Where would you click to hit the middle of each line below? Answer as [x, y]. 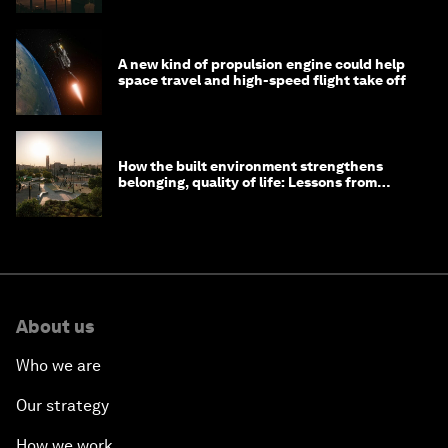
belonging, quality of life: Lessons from [247, 182]
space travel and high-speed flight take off [262, 80]
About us [55, 327]
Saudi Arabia [160, 198]
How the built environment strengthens [250, 166]
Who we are [58, 366]
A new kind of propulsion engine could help [261, 64]
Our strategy [62, 406]
